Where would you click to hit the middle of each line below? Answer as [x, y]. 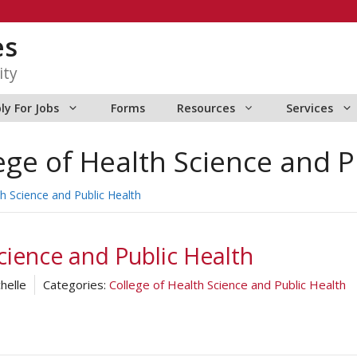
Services [310, 108]
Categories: [75, 284]
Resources [206, 108]
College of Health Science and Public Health [228, 284]
